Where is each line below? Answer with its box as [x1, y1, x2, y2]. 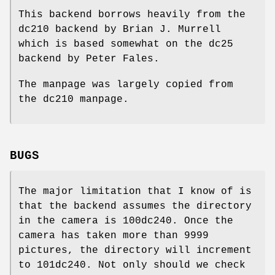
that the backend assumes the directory [18, 201, 252, 212]
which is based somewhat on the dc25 [18, 38, 233, 50]
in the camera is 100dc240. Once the [18, 215, 233, 227]
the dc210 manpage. [18, 93, 129, 105]
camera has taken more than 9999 [18, 230, 209, 242]
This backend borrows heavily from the [18, 9, 246, 20]
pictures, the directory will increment [18, 245, 252, 257]
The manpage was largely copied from [18, 79, 233, 90]
